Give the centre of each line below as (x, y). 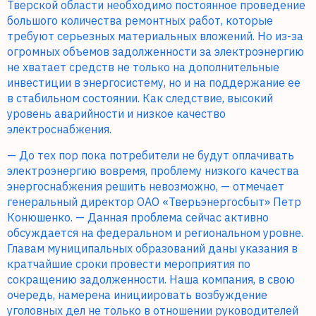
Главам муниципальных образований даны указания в (152, 249)
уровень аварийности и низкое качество (116, 114)
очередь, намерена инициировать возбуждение (137, 295)
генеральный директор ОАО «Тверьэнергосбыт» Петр (154, 202)
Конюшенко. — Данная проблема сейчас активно (138, 218)
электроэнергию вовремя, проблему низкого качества (153, 171)
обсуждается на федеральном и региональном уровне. (155, 233)
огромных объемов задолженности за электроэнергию (156, 52)
